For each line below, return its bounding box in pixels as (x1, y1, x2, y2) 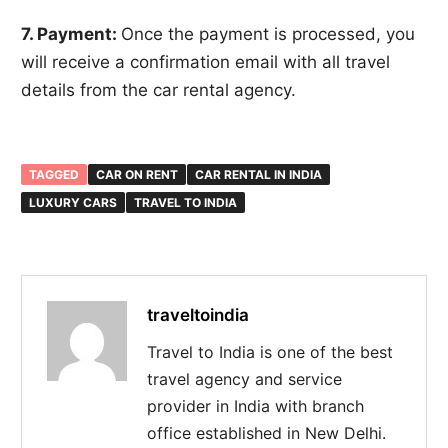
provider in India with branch (147, 395, 365, 416)
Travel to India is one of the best (147, 341, 394, 362)
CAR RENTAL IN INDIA (195, 166, 323, 182)
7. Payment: (21, 23, 122, 44)
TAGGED (29, 166, 80, 182)
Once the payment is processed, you (121, 23, 416, 44)
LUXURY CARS (29, 194, 118, 210)
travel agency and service (147, 368, 343, 389)
